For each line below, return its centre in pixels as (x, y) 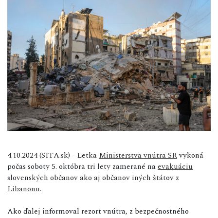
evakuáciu (175, 166)
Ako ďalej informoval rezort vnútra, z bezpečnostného (98, 211)
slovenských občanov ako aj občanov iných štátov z (93, 177)
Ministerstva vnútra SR (138, 155)
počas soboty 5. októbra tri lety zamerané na (82, 166)
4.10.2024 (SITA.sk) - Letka (53, 155)
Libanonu (24, 189)
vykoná (190, 155)
